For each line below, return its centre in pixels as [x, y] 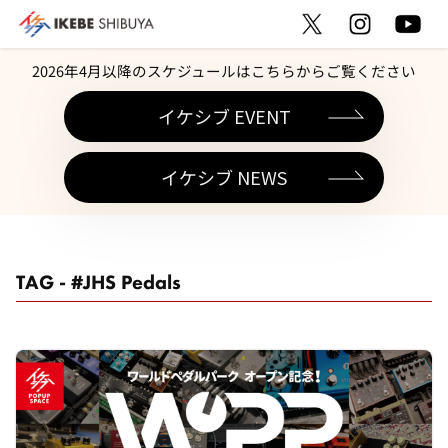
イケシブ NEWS [224, 177]
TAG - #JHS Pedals [98, 281]
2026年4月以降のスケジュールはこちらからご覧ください [224, 70]
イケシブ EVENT [224, 116]
